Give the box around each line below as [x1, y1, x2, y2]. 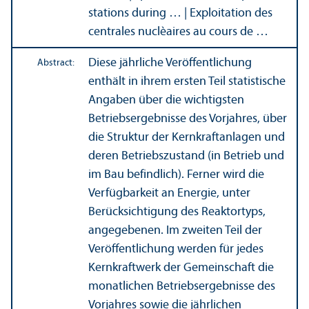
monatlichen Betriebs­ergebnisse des [88, 279, 275, 293]
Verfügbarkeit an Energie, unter [88, 186, 250, 200]
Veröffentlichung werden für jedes [88, 242, 263, 256]
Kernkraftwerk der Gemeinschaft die [88, 261, 274, 275]
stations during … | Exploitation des [88, 6, 272, 20]
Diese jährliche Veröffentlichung [88, 56, 252, 70]
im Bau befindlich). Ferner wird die [88, 168, 264, 181]
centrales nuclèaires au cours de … [88, 25, 268, 39]
